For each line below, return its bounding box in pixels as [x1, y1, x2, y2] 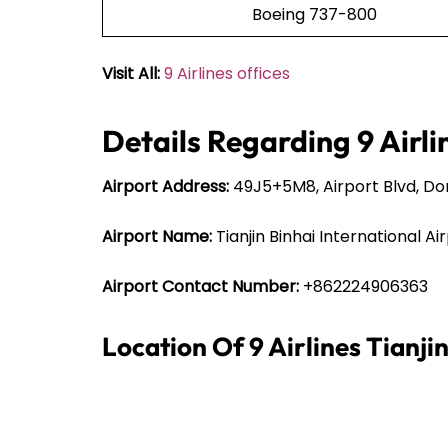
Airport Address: [102, 174, 229, 198]
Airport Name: [102, 224, 212, 248]
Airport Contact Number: [102, 274, 299, 298]
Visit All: [102, 61, 160, 85]
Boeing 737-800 [251, 2, 377, 26]
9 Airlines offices [164, 61, 290, 85]
